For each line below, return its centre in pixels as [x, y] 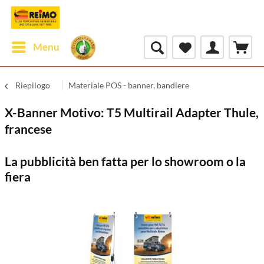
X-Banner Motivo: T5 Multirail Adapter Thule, [132, 112]
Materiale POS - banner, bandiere [129, 85]
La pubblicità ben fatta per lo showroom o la [125, 161]
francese [28, 129]
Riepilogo [33, 85]
